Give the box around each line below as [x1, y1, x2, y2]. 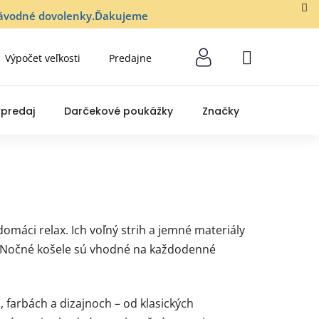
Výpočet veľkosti [5, 51, 80, 65]
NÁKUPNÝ [241, 56, 288, 70]
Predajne [109, 51, 152, 65]
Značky [202, 104, 239, 119]
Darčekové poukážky [64, 104, 173, 119]
